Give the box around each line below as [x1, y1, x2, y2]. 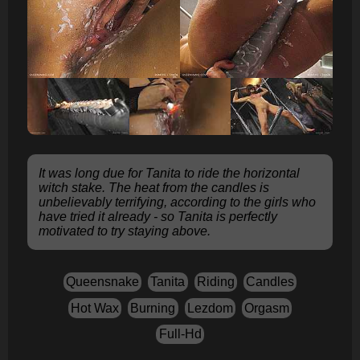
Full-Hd [158, 326, 202, 341]
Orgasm [244, 301, 290, 315]
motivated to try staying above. [39, 223, 211, 238]
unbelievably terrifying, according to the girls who [39, 194, 317, 209]
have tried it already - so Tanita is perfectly [39, 209, 278, 223]
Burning [130, 301, 176, 315]
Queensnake [65, 275, 139, 289]
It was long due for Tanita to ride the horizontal [39, 166, 301, 180]
